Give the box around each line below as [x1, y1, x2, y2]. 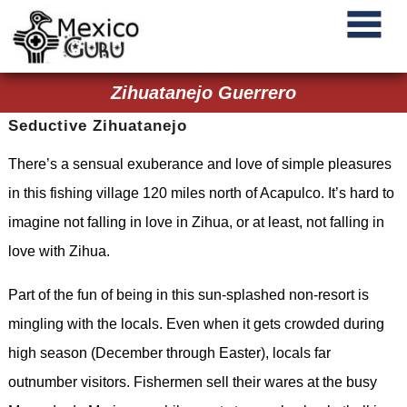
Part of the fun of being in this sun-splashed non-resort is [7, 287, 369, 303]
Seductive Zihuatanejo [7, 117, 187, 134]
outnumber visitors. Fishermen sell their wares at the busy [7, 374, 377, 390]
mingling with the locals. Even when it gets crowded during [7, 316, 384, 332]
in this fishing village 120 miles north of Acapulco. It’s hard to [7, 185, 394, 201]
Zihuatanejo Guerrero [111, 83, 296, 103]
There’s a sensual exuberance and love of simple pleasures [7, 156, 392, 172]
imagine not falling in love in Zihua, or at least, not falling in [7, 214, 384, 230]
